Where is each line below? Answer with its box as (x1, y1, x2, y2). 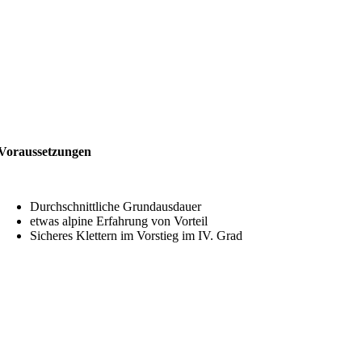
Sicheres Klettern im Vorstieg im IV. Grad (30, 228, 243, 242)
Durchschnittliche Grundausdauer (30, 199, 202, 213)
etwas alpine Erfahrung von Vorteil (30, 213, 208, 228)
